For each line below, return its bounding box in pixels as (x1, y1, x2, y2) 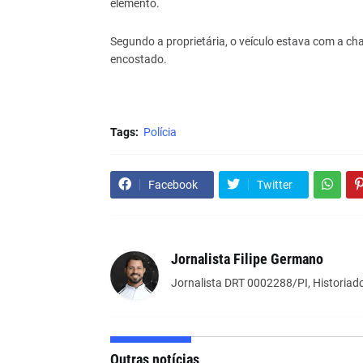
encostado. (109, 52, 169, 66)
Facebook (147, 177, 198, 191)
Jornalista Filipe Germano (170, 250, 323, 267)
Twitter (256, 177, 293, 191)
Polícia (143, 125, 177, 139)
